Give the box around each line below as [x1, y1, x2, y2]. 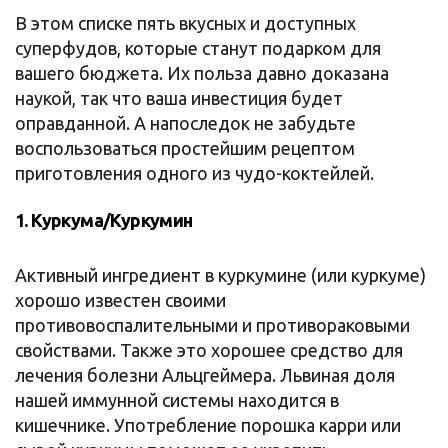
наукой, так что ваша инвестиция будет [15, 88, 343, 108]
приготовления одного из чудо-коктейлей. [15, 163, 374, 183]
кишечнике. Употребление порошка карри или [15, 415, 401, 435]
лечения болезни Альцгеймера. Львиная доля [15, 365, 395, 385]
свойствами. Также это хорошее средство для [15, 340, 403, 360]
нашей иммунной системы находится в [15, 390, 339, 410]
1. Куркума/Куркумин [15, 210, 193, 230]
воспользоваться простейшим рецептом [15, 138, 355, 158]
